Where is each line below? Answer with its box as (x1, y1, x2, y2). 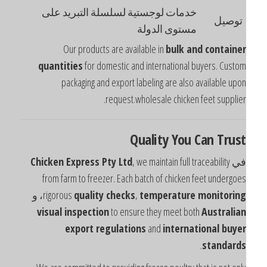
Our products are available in (85, 41, 187, 56)
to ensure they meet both (131, 204, 223, 219)
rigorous (64, 187, 95, 202)
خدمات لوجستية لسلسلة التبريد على (63, 4, 218, 19)
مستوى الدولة (159, 21, 218, 36)
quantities (60, 58, 104, 73)
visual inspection (58, 204, 131, 219)
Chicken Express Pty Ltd (52, 154, 154, 169)
